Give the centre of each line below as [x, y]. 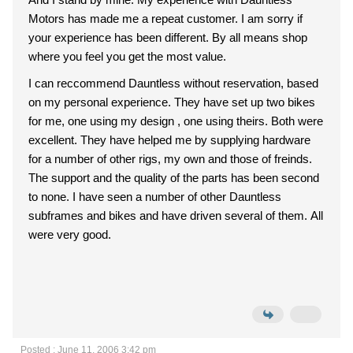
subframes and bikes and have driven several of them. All [176, 216]
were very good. [70, 234]
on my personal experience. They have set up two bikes [172, 102]
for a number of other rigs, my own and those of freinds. [170, 159]
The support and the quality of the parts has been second [130, 178]
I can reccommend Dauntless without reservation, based [173, 83]
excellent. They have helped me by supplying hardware [169, 140]
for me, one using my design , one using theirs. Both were [176, 121]
